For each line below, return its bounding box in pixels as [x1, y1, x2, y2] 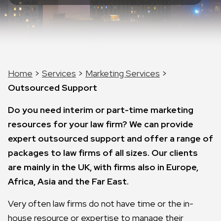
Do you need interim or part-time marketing [8, 104, 193, 115]
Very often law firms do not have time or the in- [8, 198, 193, 209]
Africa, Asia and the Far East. [8, 176, 129, 187]
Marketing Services [85, 68, 160, 79]
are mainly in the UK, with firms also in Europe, [8, 161, 198, 173]
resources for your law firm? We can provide [8, 118, 193, 130]
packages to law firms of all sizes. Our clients [8, 147, 198, 158]
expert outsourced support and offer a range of [8, 133, 213, 144]
